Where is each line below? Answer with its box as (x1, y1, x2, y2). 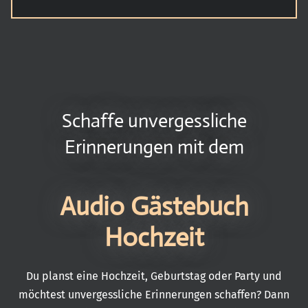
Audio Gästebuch (59, 190, 249, 222)
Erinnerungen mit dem (64, 135, 244, 159)
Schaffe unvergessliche (61, 109, 247, 133)
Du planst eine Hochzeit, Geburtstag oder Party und (26, 269, 282, 283)
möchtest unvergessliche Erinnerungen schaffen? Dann (19, 288, 289, 301)
